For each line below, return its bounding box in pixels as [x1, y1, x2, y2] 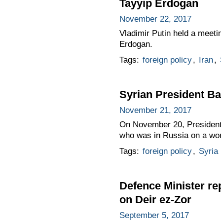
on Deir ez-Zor [119, 193, 191, 206]
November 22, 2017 [119, 14, 191, 24]
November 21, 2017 [119, 106, 191, 115]
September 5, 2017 [119, 210, 189, 220]
